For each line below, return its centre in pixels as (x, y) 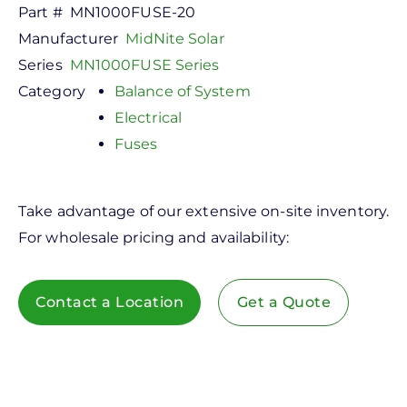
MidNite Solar (175, 39)
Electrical (148, 118)
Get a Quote (284, 302)
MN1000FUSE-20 (133, 12)
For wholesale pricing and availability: (154, 237)
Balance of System (182, 91)
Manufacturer (69, 39)
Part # (40, 12)
